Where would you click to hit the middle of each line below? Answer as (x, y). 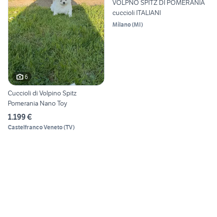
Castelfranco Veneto (35, 127)
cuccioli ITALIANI (137, 12)
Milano (122, 24)
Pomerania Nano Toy (38, 103)
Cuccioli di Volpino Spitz (42, 93)
